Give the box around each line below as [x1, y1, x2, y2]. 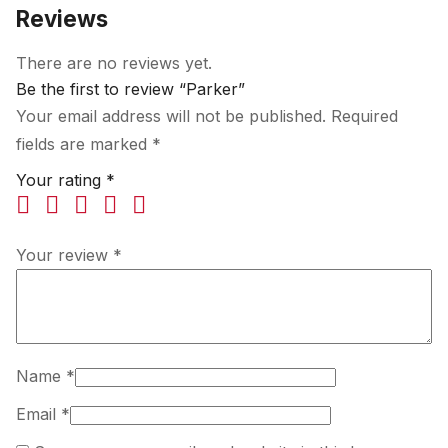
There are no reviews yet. [16, 53, 212, 74]
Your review [16, 245, 113, 266]
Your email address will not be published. [16, 106, 326, 127]
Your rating [16, 170, 106, 191]
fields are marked [16, 134, 152, 155]
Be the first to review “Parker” [16, 79, 245, 100]
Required [331, 106, 398, 127]
